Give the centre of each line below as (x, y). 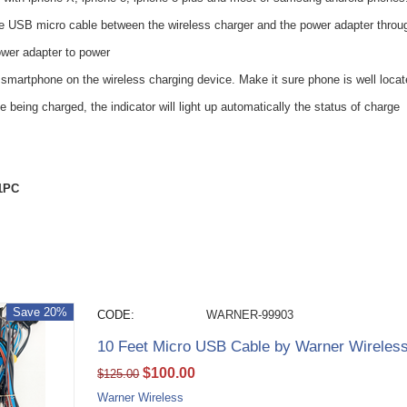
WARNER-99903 (250, 315)
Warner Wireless (141, 397)
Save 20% (40, 312)
